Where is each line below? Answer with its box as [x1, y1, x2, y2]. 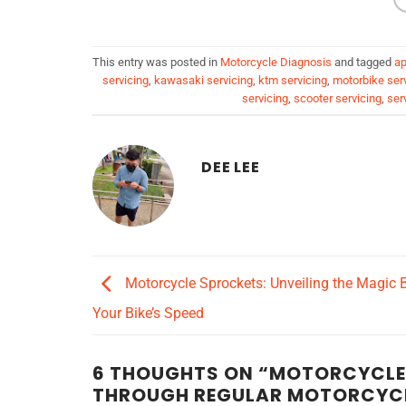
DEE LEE [201, 157, 260, 179]
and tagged [332, 54, 394, 69]
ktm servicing [258, 72, 327, 87]
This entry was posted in [92, 54, 220, 69]
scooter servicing [294, 91, 382, 105]
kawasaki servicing [154, 72, 253, 87]
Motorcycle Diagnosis [220, 54, 332, 69]
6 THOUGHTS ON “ [92, 360, 269, 386]
